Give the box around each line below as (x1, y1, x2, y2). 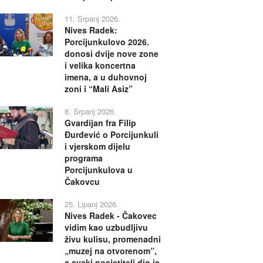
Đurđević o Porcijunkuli (64, 128, 159, 140)
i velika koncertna (64, 59, 136, 71)
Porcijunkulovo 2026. (64, 35, 149, 48)
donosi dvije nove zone (64, 47, 159, 59)
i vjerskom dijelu (64, 140, 130, 152)
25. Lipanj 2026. (64, 198, 119, 210)
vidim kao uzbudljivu (64, 221, 148, 233)
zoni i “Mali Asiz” (64, 82, 133, 95)
